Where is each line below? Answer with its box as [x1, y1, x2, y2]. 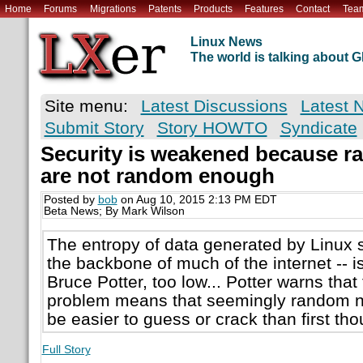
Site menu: [44, 96, 128, 116]
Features [245, 2, 284, 15]
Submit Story [44, 118, 144, 138]
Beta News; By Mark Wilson [43, 205, 185, 218]
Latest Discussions [140, 96, 288, 116]
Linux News [190, 35, 263, 49]
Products [193, 2, 233, 15]
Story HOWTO [156, 118, 267, 138]
